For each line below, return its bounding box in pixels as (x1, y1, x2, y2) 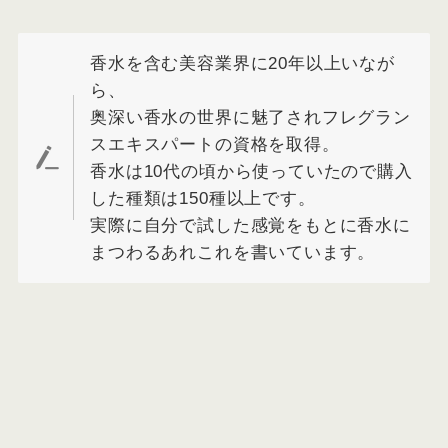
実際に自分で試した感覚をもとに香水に (90, 215, 411, 235)
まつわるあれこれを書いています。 (90, 242, 376, 262)
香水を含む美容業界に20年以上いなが (90, 53, 395, 73)
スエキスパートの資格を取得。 (90, 134, 340, 154)
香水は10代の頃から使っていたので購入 (90, 161, 413, 181)
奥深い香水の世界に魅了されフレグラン (90, 107, 411, 127)
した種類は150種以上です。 (90, 188, 316, 208)
